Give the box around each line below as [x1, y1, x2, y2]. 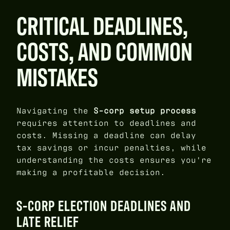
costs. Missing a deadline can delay [16, 129, 196, 141]
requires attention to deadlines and [16, 117, 196, 128]
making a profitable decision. [16, 166, 165, 178]
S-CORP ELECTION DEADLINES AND [16, 196, 191, 215]
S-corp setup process [93, 105, 196, 116]
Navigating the [16, 105, 93, 116]
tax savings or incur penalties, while [16, 142, 206, 153]
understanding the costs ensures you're [16, 154, 212, 165]
